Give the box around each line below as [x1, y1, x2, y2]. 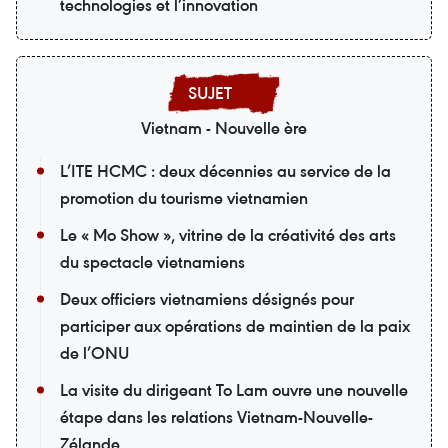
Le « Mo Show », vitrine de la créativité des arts [60, 223, 396, 246]
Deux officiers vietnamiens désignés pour [60, 287, 354, 310]
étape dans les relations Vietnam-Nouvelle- [60, 405, 373, 428]
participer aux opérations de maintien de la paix [60, 314, 410, 337]
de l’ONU [60, 341, 129, 364]
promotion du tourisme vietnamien [60, 186, 308, 209]
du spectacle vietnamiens [60, 250, 245, 273]
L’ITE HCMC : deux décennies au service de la [60, 159, 391, 182]
